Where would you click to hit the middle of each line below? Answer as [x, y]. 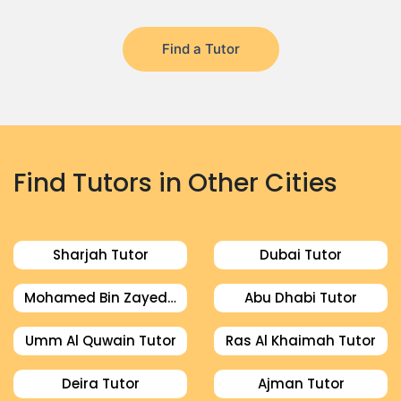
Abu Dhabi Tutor [301, 298]
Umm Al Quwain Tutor [100, 341]
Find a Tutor [200, 49]
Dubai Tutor [301, 255]
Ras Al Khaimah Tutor [301, 341]
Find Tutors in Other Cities [175, 183]
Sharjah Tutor [100, 255]
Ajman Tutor [301, 384]
